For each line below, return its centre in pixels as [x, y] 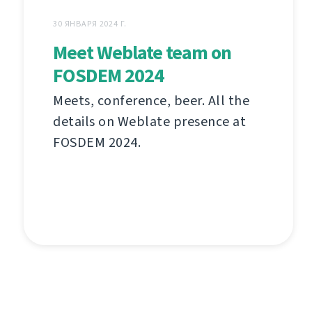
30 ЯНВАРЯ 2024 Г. [90, 24]
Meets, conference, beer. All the [151, 101]
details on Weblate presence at [149, 122]
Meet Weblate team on [142, 53]
